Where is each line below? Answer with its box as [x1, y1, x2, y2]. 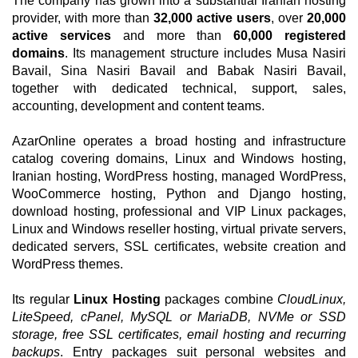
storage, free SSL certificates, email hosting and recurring [12, 328, 346, 341]
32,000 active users [153, 11, 271, 25]
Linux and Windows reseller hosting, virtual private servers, [12, 222, 346, 236]
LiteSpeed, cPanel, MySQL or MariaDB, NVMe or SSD [12, 310, 346, 324]
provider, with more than [12, 11, 153, 25]
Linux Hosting [74, 292, 161, 306]
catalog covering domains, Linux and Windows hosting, [12, 152, 346, 165]
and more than [110, 29, 234, 42]
